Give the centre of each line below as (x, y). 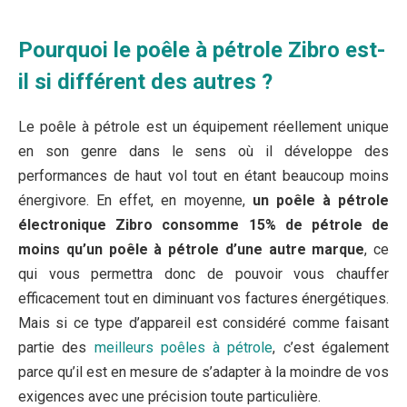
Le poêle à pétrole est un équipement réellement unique (203, 126)
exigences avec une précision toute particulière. (169, 396)
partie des (56, 347)
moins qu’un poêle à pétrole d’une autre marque (192, 249)
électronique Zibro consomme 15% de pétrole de (203, 224)
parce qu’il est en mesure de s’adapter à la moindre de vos (203, 372)
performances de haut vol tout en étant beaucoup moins (203, 175)
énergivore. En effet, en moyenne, (135, 200)
